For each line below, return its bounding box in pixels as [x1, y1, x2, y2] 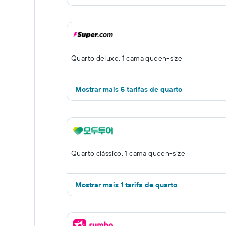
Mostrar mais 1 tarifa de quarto [75, 180, 177, 189]
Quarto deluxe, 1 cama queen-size [71, 53, 183, 63]
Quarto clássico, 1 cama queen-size [71, 149, 185, 158]
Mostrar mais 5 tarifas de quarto [75, 85, 182, 94]
